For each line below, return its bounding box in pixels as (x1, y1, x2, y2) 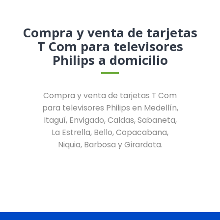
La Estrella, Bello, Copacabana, (52, 127, 168, 138)
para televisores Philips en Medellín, (42, 102, 178, 114)
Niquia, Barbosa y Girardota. (57, 139, 163, 151)
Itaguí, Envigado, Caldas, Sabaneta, (43, 114, 177, 126)
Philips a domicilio (52, 51, 168, 69)
